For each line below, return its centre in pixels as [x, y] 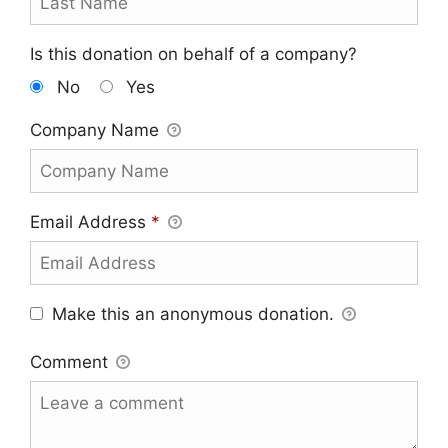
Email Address [90, 222]
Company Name [97, 130]
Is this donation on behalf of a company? [193, 54]
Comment [71, 362]
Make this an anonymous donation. [196, 314]
